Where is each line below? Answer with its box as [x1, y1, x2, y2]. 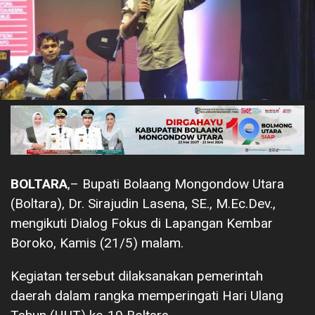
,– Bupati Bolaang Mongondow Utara [67, 175, 284, 192]
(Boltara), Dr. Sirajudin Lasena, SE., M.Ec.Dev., [11, 195, 276, 212]
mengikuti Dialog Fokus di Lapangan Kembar [11, 214, 273, 231]
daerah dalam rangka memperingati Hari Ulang [11, 287, 283, 304]
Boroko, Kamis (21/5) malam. [11, 234, 184, 251]
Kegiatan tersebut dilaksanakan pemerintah [11, 267, 263, 284]
